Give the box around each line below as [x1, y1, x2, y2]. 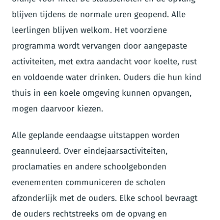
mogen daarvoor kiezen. [12, 103, 103, 114]
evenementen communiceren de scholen [12, 177, 165, 188]
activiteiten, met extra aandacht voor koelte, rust [12, 56, 197, 67]
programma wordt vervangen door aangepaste [12, 40, 187, 51]
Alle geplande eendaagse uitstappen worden [12, 130, 180, 140]
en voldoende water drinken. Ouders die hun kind [12, 72, 201, 82]
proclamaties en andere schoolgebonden [12, 161, 166, 172]
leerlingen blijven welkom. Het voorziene [12, 25, 167, 35]
